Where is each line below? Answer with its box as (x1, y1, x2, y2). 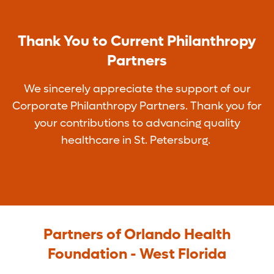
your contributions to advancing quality (34, 116, 240, 131)
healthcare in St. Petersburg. (61, 133, 213, 148)
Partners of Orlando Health (43, 225, 231, 245)
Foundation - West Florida (48, 245, 226, 264)
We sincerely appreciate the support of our (23, 82, 251, 97)
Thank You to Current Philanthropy (18, 32, 256, 51)
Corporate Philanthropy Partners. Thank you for (12, 99, 262, 114)
